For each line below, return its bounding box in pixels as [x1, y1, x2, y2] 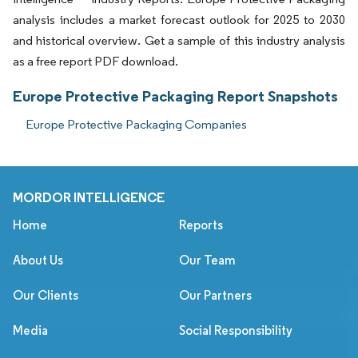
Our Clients [13, 288, 78, 304]
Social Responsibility [179, 323, 292, 339]
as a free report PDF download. [13, 54, 178, 70]
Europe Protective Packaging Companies [26, 117, 247, 133]
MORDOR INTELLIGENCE [13, 189, 165, 206]
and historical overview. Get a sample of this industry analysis [13, 33, 345, 49]
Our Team [179, 253, 236, 268]
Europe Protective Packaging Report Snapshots [13, 86, 338, 106]
